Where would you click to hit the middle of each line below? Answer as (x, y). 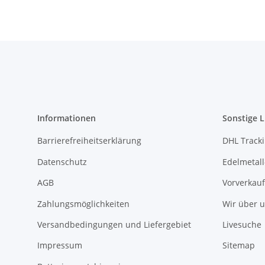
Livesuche (242, 224)
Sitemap (238, 245)
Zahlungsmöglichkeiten (83, 203)
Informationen (67, 118)
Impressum (60, 245)
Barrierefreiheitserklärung (89, 141)
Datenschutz (62, 161)
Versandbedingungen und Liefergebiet (114, 224)
